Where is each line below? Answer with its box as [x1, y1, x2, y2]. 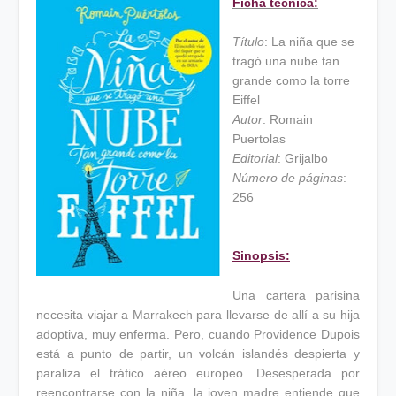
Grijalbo [285, 151, 328, 165]
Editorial [232, 151, 278, 165]
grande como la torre [232, 73, 350, 88]
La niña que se [271, 34, 354, 49]
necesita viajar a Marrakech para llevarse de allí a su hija [36, 308, 360, 322]
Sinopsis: [232, 248, 290, 263]
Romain [270, 112, 313, 126]
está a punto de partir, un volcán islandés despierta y [36, 346, 360, 361]
